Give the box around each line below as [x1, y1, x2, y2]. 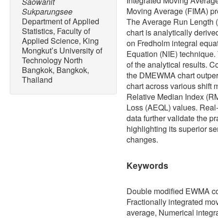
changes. [127, 134, 158, 145]
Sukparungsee [22, 6, 73, 18]
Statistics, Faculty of [22, 25, 90, 37]
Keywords [127, 159, 168, 172]
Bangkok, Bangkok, [22, 64, 89, 76]
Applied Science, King [22, 35, 99, 47]
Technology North [22, 54, 83, 66]
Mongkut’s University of [22, 45, 102, 56]
